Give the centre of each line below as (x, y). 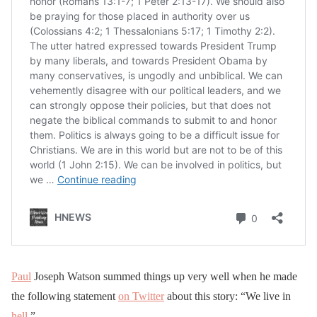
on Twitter (141, 296)
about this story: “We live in (227, 296)
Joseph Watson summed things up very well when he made (164, 276)
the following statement (65, 296)
